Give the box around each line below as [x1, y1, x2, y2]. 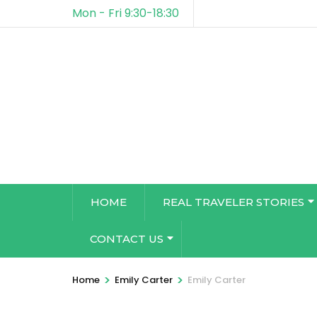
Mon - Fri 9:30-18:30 [72, 5, 179, 21]
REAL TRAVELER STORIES [163, 195, 304, 209]
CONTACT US [90, 232, 163, 246]
